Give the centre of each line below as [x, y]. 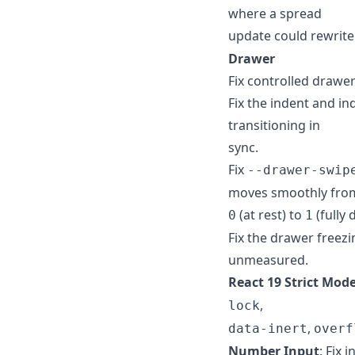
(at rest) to [271, 214]
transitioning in [274, 125]
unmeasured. [268, 260]
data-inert [268, 328]
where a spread [275, 13]
